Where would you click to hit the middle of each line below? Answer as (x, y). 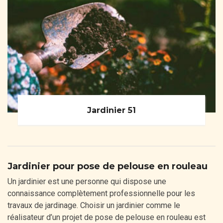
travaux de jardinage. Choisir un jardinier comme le (94, 206)
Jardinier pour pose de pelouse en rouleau (108, 167)
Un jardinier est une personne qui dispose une (87, 182)
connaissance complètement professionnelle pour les (101, 194)
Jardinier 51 (111, 110)
